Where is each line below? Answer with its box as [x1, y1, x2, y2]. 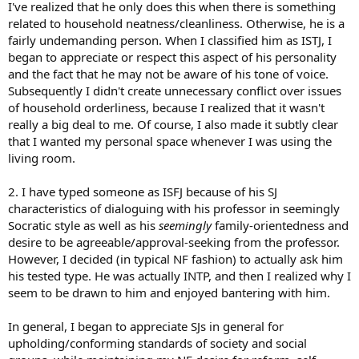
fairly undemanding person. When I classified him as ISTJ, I [8, 31, 332, 48]
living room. [8, 149, 75, 166]
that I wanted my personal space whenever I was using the [8, 132, 332, 149]
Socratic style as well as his [8, 216, 159, 233]
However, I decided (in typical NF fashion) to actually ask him [8, 250, 343, 267]
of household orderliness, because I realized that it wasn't [8, 99, 325, 115]
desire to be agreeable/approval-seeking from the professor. [8, 233, 340, 250]
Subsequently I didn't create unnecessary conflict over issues [8, 82, 341, 99]
